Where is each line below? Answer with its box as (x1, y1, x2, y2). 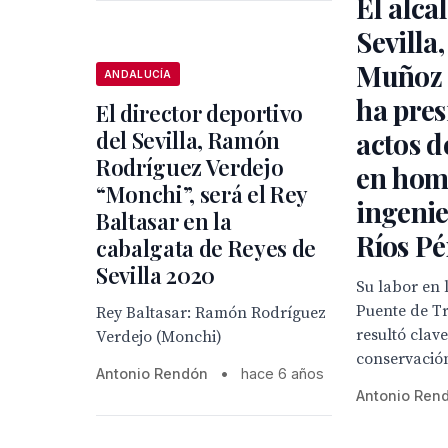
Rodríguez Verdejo (96, 152, 284, 183)
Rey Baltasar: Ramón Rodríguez (96, 303, 326, 324)
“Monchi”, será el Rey (96, 179, 308, 210)
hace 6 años (241, 365, 324, 383)
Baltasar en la (96, 206, 232, 237)
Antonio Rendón (96, 365, 208, 383)
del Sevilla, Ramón (96, 125, 281, 156)
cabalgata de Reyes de (96, 233, 317, 264)
